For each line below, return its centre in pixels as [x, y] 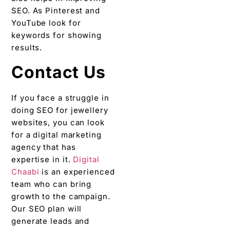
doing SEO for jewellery [60, 110]
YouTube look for [46, 23]
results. [30, 47]
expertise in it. [42, 160]
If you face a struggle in [60, 98]
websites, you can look [58, 123]
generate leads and [51, 221]
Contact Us [59, 72]
